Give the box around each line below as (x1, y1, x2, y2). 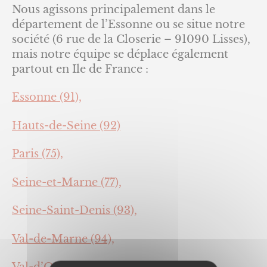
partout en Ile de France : (12, 62, 148, 76)
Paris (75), (12, 147, 63, 160)
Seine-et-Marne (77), (12, 175, 122, 189)
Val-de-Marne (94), (12, 232, 114, 246)
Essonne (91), (12, 91, 82, 104)
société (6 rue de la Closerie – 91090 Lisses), (12, 32, 250, 46)
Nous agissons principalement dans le (12, 2, 215, 16)
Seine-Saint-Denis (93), (12, 204, 137, 217)
